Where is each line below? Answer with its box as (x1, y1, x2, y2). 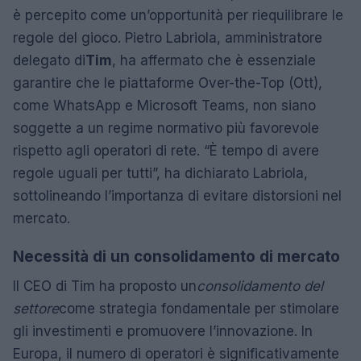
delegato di (13, 52, 85, 68)
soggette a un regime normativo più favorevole (13, 119, 319, 136)
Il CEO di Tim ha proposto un (13, 277, 197, 294)
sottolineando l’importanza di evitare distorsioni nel (13, 187, 342, 204)
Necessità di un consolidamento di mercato (13, 247, 340, 266)
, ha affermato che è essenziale (112, 52, 316, 68)
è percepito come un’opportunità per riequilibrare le (13, 6, 343, 23)
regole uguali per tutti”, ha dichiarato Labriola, (13, 164, 308, 181)
